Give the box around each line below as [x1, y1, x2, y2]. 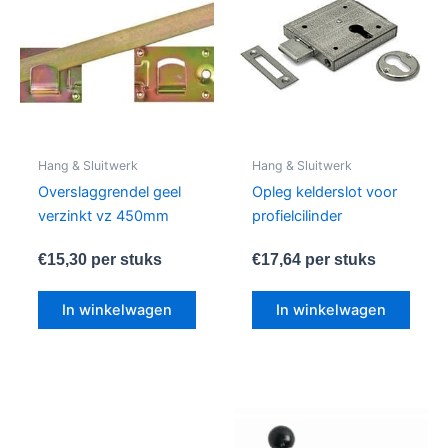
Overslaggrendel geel [37, 183, 181, 201]
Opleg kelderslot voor [251, 183, 397, 201]
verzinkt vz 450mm [37, 207, 169, 225]
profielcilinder [251, 207, 342, 225]
